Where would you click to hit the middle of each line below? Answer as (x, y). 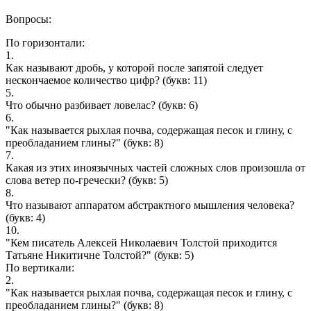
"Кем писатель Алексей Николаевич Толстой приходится (141, 242)
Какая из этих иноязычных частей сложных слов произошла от (155, 167)
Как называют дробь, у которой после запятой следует (134, 67)
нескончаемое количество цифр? (83, 80)
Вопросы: (28, 19)
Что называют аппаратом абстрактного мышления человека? (150, 205)
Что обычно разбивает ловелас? (81, 105)
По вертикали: (40, 267)
